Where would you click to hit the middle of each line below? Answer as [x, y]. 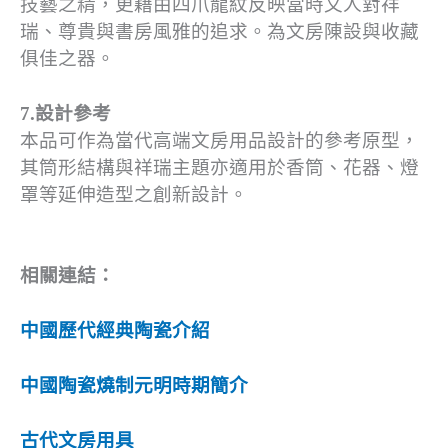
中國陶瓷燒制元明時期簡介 [134, 385]
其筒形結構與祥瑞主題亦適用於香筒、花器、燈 [219, 167]
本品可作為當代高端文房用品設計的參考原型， [219, 140]
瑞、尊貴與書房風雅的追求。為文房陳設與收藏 [219, 31]
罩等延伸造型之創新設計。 [134, 194]
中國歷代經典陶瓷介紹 [115, 330]
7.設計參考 [65, 113]
